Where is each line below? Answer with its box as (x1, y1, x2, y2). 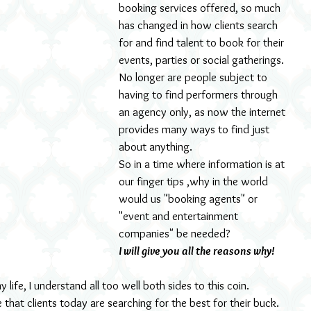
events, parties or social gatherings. (119, 53, 284, 67)
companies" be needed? (119, 226, 230, 240)
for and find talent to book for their (119, 35, 287, 49)
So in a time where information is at (119, 157, 287, 171)
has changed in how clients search (119, 18, 280, 32)
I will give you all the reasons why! (119, 244, 274, 258)
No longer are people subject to (119, 70, 270, 84)
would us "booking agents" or (119, 192, 260, 205)
